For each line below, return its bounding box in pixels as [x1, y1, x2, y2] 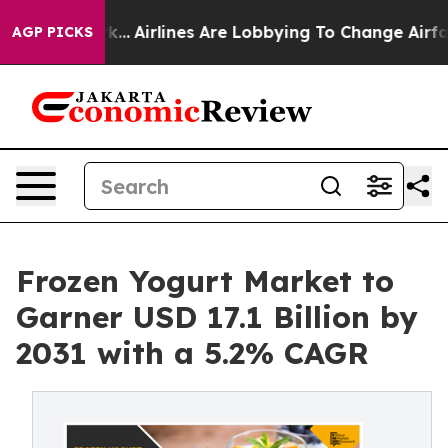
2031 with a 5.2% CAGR [16, 334, 369, 372]
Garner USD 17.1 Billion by [16, 298, 418, 336]
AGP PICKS [12, 23, 93, 41]
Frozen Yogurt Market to [16, 262, 394, 300]
